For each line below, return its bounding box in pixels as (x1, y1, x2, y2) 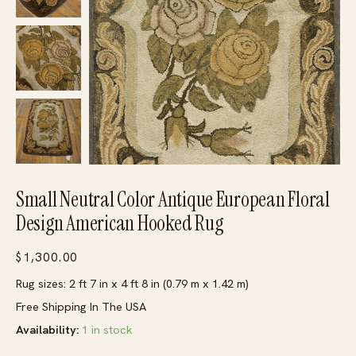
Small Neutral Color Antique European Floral (16, 186, 330, 214)
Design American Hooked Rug (16, 210, 223, 238)
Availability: (16, 322, 79, 338)
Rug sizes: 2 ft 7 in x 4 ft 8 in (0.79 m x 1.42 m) (16, 276, 249, 292)
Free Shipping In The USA (16, 299, 146, 315)
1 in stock (82, 322, 133, 338)
